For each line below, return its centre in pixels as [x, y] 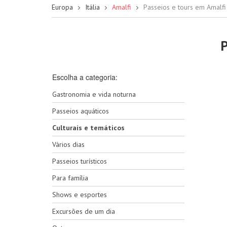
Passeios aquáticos [81, 111]
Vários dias [68, 144]
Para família [70, 178]
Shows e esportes [80, 195]
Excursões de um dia [84, 211]
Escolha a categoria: [85, 77]
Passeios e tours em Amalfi [185, 7]
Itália [92, 7]
